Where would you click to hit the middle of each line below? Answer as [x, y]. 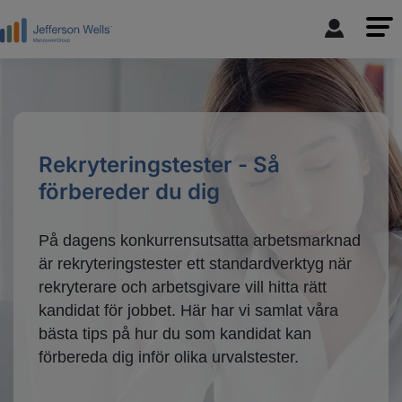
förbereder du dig [129, 192]
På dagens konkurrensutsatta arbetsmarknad [200, 241]
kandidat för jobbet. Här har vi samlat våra [188, 311]
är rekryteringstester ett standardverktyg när [195, 264]
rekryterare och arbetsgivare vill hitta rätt [183, 288]
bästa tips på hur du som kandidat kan [175, 334]
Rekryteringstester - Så [159, 165]
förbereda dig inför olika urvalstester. [169, 358]
